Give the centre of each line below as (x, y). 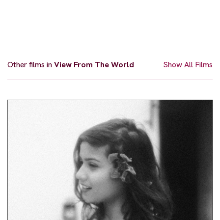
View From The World (94, 65)
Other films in (31, 65)
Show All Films (188, 65)
